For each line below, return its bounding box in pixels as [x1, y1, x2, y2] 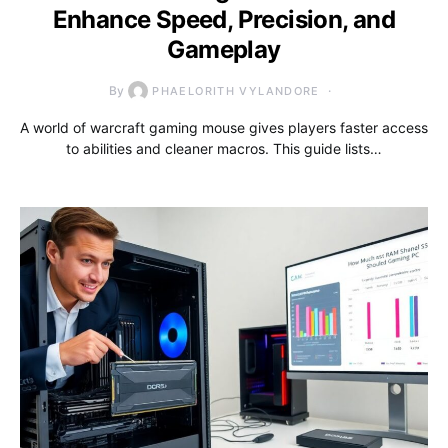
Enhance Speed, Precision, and [52, 5, 396, 35]
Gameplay [167, 35, 281, 65]
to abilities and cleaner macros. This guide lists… [66, 140, 382, 158]
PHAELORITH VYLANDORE [152, 84, 320, 99]
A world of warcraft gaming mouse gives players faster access [20, 119, 428, 137]
